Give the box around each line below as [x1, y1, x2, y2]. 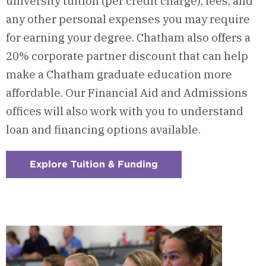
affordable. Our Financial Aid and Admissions [6, 85, 248, 100]
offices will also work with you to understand [6, 103, 243, 118]
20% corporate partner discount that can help [6, 48, 248, 63]
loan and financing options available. [6, 122, 201, 137]
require [210, 11, 250, 26]
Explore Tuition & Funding [30, 158, 158, 170]
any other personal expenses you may [6, 11, 210, 26]
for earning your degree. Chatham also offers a [6, 30, 251, 45]
